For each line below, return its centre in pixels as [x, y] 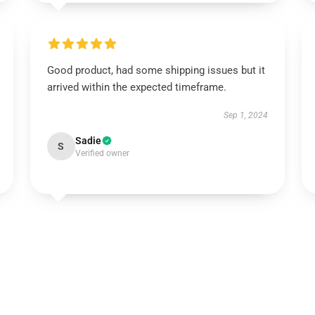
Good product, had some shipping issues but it [156, 70]
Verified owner [102, 153]
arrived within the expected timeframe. [136, 87]
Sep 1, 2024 [246, 115]
